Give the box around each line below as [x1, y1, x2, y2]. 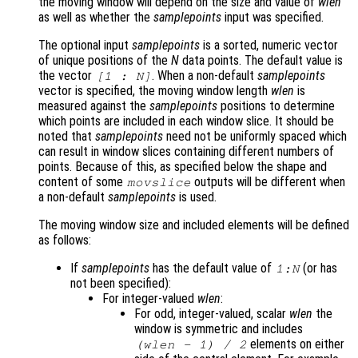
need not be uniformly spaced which [163, 129, 347, 145]
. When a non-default [152, 68, 258, 84]
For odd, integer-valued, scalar [134, 306, 289, 322]
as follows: [38, 233, 91, 249]
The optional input [38, 38, 132, 54]
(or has [300, 261, 338, 276]
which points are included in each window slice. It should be [38, 113, 334, 129]
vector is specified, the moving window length [38, 83, 271, 99]
